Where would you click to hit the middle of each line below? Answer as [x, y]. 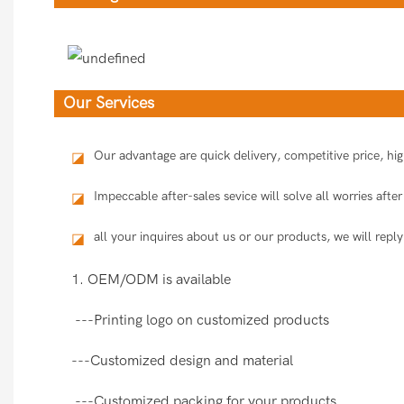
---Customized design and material [183, 360]
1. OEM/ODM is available [151, 279]
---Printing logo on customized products [201, 320]
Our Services [109, 103]
